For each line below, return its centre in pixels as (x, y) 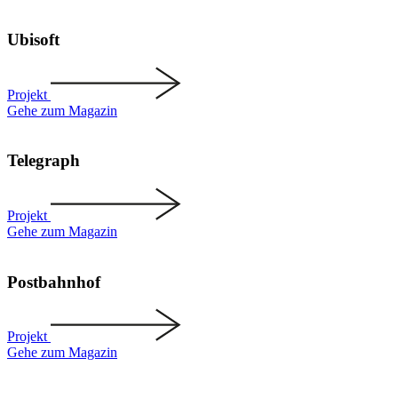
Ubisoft (33, 39)
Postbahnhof (54, 282)
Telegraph (44, 161)
